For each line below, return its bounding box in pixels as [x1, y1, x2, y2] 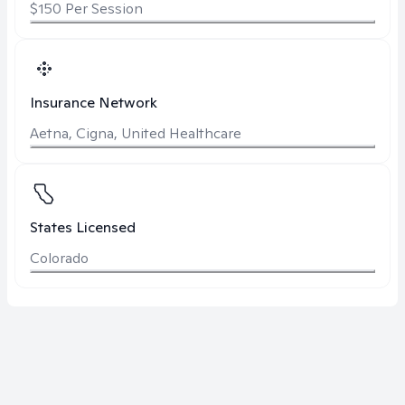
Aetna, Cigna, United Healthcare [30, 124, 241, 143]
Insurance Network [30, 93, 157, 112]
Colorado [30, 249, 89, 268]
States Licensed [30, 218, 136, 237]
